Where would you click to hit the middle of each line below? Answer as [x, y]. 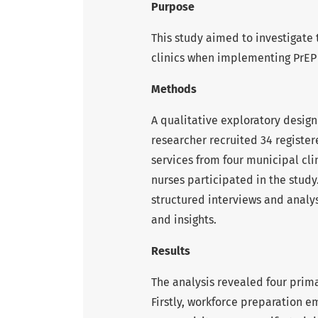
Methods [174, 89]
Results [171, 251]
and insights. [184, 219]
